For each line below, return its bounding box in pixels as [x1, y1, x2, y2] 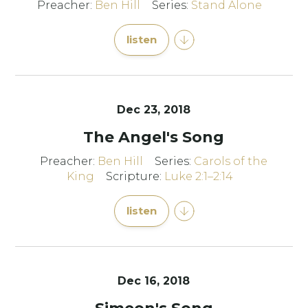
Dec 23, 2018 [117, 103, 191, 116]
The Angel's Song [83, 128, 225, 146]
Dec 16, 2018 [118, 274, 190, 287]
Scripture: [105, 170, 164, 183]
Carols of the [194, 155, 268, 168]
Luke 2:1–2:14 [164, 170, 233, 183]
